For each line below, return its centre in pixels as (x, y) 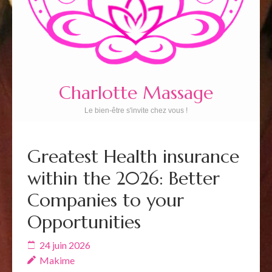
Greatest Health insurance (133, 156)
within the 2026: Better (124, 178)
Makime (57, 260)
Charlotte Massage (136, 92)
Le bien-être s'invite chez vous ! (136, 110)
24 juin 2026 (65, 245)
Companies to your (106, 200)
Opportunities (84, 222)
